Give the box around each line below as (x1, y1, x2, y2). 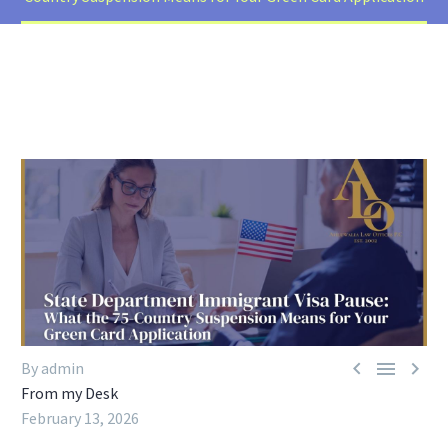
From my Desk (21, 383, 118, 404)
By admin (21, 358, 84, 379)
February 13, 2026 (21, 408, 139, 429)
